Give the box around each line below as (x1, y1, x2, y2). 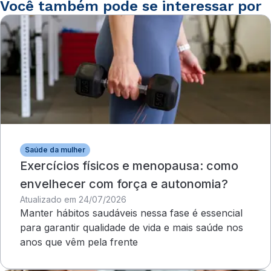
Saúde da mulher (25, 145, 85, 154)
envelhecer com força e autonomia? (20, 177, 228, 191)
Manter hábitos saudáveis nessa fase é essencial (20, 207, 243, 219)
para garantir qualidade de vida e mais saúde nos (20, 221, 243, 233)
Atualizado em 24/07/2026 (20, 194, 126, 204)
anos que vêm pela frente (20, 236, 138, 248)
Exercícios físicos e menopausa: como (20, 158, 238, 173)
